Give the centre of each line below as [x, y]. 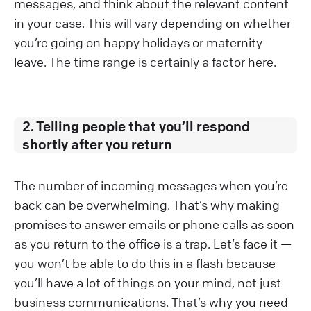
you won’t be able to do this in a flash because [145, 263]
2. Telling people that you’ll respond [136, 126]
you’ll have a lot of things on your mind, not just [148, 282]
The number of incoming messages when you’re [151, 185]
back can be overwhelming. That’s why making [147, 204]
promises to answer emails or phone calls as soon [154, 224]
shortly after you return [97, 144]
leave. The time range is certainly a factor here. [145, 61]
